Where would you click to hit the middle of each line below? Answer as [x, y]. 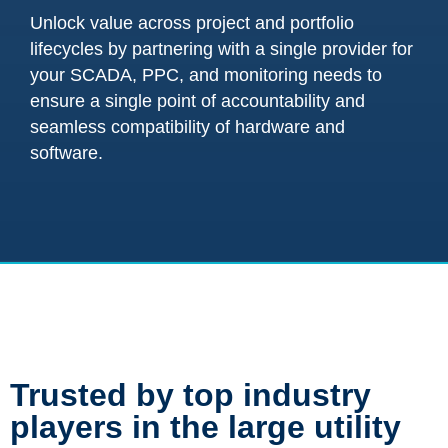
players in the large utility [205, 427]
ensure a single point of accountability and [197, 101]
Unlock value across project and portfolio [192, 23]
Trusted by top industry [190, 395]
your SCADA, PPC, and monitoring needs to [206, 75]
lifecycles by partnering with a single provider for [221, 49]
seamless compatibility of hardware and [187, 127]
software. [69, 153]
